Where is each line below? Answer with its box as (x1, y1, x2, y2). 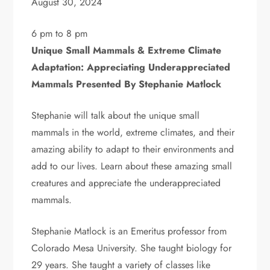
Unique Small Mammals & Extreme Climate (31, 43, 222, 57)
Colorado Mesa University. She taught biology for (31, 240, 232, 255)
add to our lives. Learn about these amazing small (31, 159, 233, 173)
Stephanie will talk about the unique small (31, 108, 200, 122)
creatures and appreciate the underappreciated (31, 175, 221, 190)
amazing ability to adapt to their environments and (31, 142, 234, 156)
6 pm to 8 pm (31, 26, 88, 40)
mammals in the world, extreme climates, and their (31, 125, 235, 139)
